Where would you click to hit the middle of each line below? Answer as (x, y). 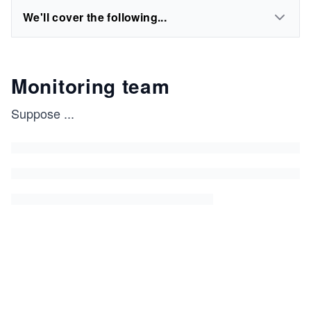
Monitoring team (91, 86)
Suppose (36, 113)
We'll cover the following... (95, 17)
